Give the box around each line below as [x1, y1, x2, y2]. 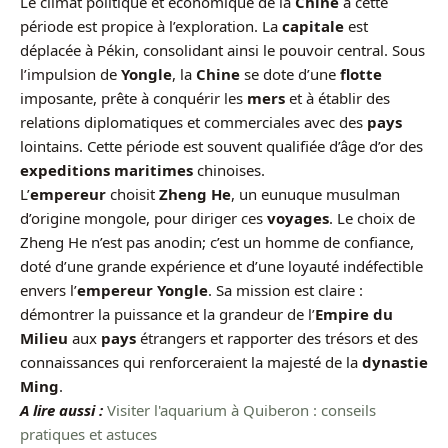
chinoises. [193, 159, 265, 180]
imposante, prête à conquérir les [20, 87, 247, 108]
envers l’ [20, 279, 77, 300]
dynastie [362, 351, 428, 372]
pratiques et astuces [20, 423, 157, 444]
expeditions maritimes [20, 159, 193, 180]
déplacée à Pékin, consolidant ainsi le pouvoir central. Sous [20, 39, 425, 60]
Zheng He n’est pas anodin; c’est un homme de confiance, [20, 231, 414, 252]
